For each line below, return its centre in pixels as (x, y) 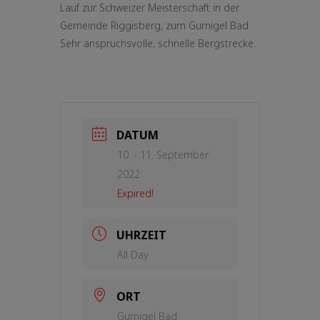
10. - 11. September (163, 155)
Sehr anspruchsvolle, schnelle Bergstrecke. (158, 43)
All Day (133, 255)
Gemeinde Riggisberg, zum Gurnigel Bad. (155, 25)
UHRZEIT (141, 235)
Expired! (135, 193)
